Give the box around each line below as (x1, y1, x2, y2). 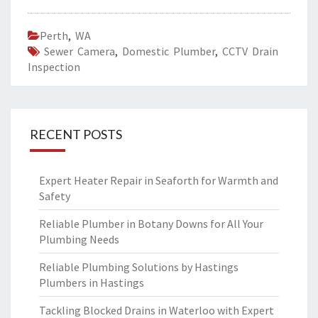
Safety (39, 189, 70, 203)
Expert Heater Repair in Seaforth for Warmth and (39, 173, 278, 187)
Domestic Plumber (122, 44, 215, 58)
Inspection (28, 60, 80, 74)
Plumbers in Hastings (39, 275, 144, 290)
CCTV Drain (222, 44, 278, 58)
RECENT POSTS (30, 126, 122, 142)
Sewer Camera (44, 44, 115, 58)
